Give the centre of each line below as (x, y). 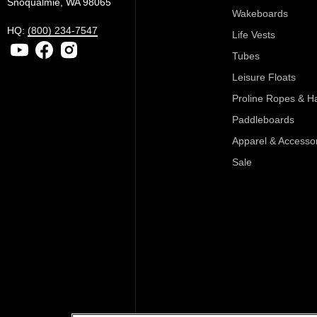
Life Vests (253, 34)
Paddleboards (263, 119)
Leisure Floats (264, 77)
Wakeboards (260, 13)
